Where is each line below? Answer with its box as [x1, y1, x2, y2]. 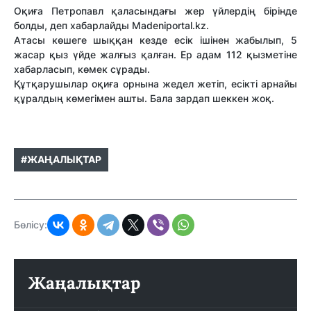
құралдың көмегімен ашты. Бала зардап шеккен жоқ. [14, 92, 274, 105]
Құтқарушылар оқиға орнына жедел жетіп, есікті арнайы [14, 78, 297, 90]
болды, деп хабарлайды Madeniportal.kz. [14, 19, 209, 32]
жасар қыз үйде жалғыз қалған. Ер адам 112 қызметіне [14, 49, 297, 61]
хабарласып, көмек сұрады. [14, 63, 150, 76]
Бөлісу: [14, 219, 47, 231]
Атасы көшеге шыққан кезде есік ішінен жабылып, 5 [14, 34, 297, 47]
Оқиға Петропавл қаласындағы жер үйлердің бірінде [14, 5, 297, 17]
